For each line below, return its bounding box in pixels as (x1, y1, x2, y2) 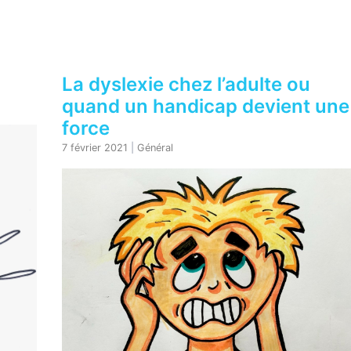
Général (136, 142, 173, 154)
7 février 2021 (61, 142, 128, 154)
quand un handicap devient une (61, 95, 349, 118)
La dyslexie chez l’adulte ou (61, 73, 310, 96)
